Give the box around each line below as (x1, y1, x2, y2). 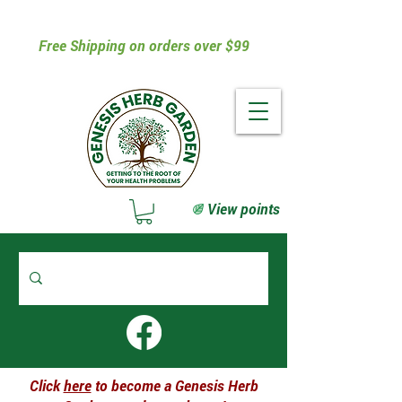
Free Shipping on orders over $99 (38, 36, 249, 55)
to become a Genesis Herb (91, 375, 258, 395)
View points (207, 199, 280, 218)
